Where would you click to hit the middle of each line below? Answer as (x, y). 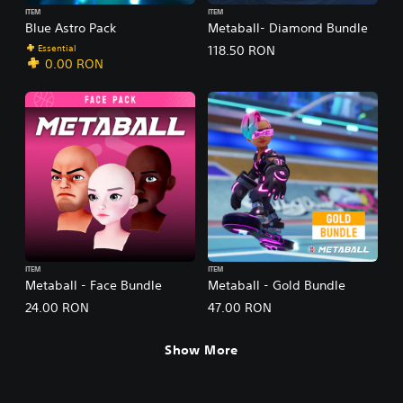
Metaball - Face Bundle (94, 285)
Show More (201, 350)
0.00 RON (74, 63)
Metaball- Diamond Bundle (288, 27)
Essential (57, 48)
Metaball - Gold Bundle (277, 285)
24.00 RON (57, 307)
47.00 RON (240, 307)
